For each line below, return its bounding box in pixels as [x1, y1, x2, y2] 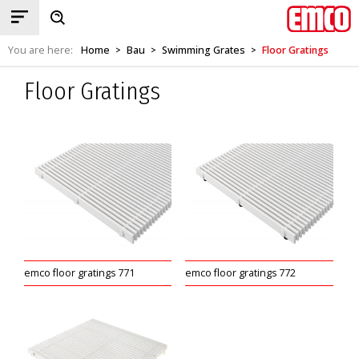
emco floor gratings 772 [185, 266, 296, 280]
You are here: [8, 43, 73, 57]
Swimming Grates [162, 43, 245, 57]
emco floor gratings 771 [24, 266, 135, 280]
